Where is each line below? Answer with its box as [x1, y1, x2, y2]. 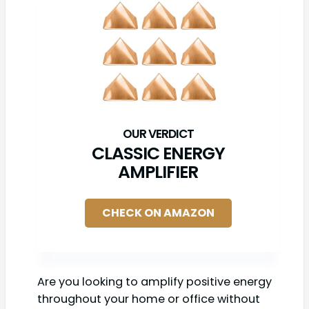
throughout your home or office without [37, 290, 260, 307]
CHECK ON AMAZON [101, 204, 215, 221]
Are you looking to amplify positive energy [37, 273, 272, 290]
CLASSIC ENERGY [91, 141, 225, 166]
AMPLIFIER [118, 159, 198, 184]
